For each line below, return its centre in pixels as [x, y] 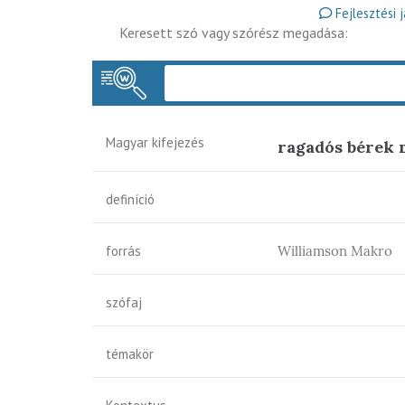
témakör [130, 354]
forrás [123, 251]
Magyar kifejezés [155, 142]
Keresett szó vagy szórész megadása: [234, 33]
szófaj [124, 302]
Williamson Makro [335, 251]
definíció [130, 199]
